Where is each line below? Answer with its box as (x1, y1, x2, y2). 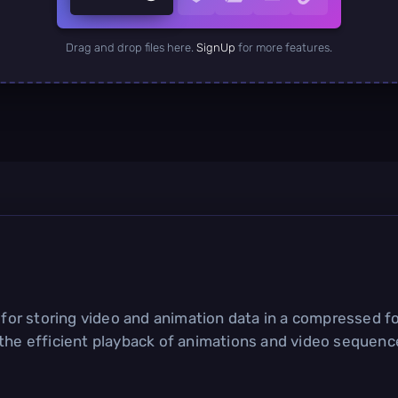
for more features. (235, 40, 332, 54)
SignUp (196, 40, 235, 54)
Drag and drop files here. (66, 40, 196, 54)
